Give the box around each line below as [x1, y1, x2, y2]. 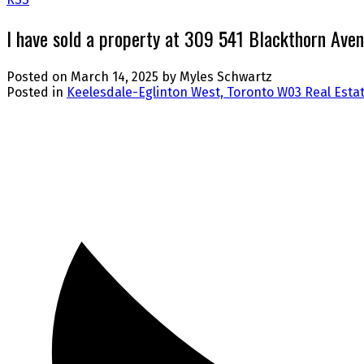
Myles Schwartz [180, 68, 272, 84]
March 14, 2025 [71, 68, 158, 84]
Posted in [6, 84, 63, 100]
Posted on [6, 68, 71, 84]
